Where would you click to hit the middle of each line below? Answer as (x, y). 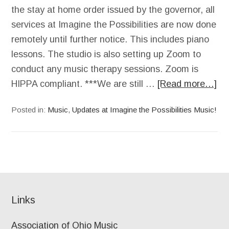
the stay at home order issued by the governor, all (113, 10)
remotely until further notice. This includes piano (110, 39)
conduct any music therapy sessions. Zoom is (105, 69)
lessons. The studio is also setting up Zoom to (106, 54)
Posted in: (30, 110)
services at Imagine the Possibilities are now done (114, 25)
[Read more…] (187, 84)
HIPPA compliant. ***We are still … (85, 84)
